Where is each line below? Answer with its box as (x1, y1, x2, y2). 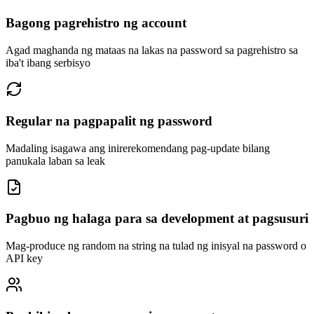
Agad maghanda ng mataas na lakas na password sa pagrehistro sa (6, 44, 298, 57)
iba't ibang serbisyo (6, 57, 90, 69)
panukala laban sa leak (6, 154, 105, 167)
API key (6, 252, 43, 265)
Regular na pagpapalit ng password (6, 113, 212, 128)
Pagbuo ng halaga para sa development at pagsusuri (6, 211, 308, 226)
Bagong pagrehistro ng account (6, 15, 186, 31)
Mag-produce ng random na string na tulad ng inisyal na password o (6, 240, 306, 252)
